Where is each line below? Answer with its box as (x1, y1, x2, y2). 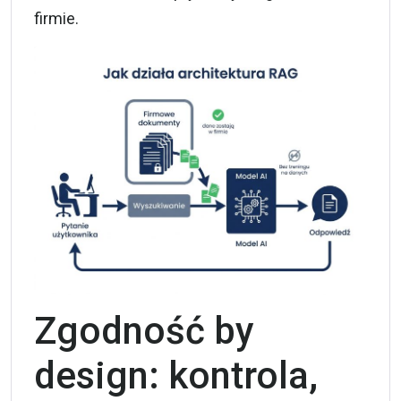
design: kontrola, (34, 354, 318, 398)
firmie (34, 8, 75, 28)
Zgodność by (34, 309, 254, 354)
